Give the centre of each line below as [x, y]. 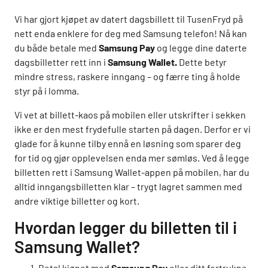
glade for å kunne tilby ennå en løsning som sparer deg [128, 144]
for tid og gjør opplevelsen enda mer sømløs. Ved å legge [132, 158]
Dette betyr [203, 62]
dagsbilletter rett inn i [61, 62]
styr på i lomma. [47, 91]
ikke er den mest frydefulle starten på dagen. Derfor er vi [133, 129]
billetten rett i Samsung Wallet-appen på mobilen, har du [132, 172]
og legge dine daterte [201, 48]
